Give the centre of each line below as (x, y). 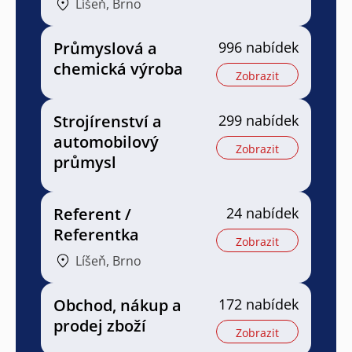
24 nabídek (262, 213)
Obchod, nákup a (117, 305)
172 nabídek (258, 304)
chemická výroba (118, 68)
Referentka (96, 234)
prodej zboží (100, 325)
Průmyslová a (105, 48)
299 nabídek (258, 120)
